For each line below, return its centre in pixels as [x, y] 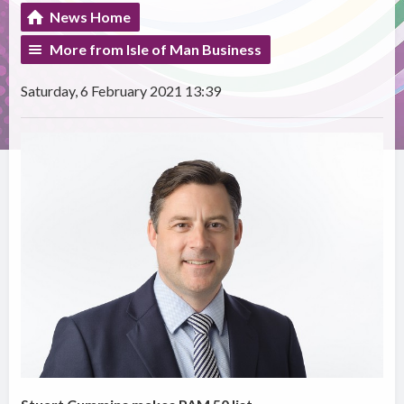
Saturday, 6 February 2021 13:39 [121, 91]
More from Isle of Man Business [156, 50]
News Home [91, 17]
